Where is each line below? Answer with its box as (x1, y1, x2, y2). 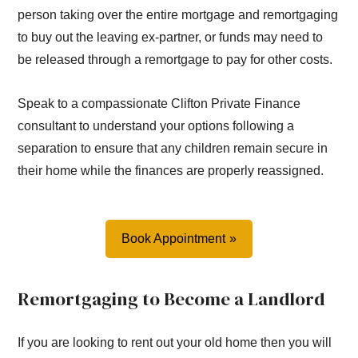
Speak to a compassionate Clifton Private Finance (18, 97, 301, 111)
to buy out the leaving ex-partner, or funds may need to (18, 30, 324, 45)
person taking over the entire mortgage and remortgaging (18, 8, 339, 22)
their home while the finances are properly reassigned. (18, 164, 324, 178)
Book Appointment (121, 231, 225, 245)
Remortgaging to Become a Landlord (18, 286, 325, 312)
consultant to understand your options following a (18, 119, 295, 133)
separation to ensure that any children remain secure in (18, 141, 328, 156)
